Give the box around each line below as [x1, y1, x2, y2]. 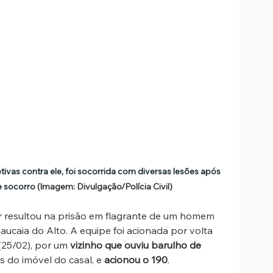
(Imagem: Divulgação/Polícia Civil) [37, 181, 172, 193]
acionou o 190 [104, 253, 168, 266]
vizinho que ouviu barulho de [70, 239, 204, 252]
